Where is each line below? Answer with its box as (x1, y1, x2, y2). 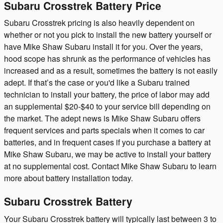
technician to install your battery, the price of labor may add (4, 89, 210, 100)
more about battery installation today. (4, 172, 133, 184)
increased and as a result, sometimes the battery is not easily (4, 65, 218, 76)
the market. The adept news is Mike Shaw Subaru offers (4, 112, 201, 124)
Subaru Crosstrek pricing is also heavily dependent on (4, 17, 195, 28)
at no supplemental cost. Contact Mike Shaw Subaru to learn (4, 160, 217, 172)
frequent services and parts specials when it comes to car (4, 124, 205, 136)
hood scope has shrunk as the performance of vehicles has (4, 53, 211, 64)
